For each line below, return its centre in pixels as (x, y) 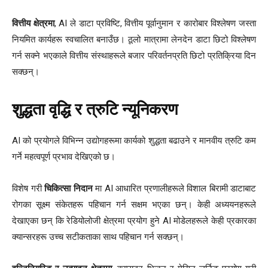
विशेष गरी (28, 189)
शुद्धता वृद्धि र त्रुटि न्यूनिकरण (95, 110)
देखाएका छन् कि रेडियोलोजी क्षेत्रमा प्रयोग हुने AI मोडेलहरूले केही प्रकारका (134, 221)
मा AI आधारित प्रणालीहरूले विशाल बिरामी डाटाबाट (174, 189)
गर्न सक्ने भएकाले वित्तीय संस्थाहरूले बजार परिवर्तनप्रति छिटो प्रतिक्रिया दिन (134, 56)
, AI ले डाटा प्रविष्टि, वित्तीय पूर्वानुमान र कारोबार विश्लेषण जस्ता (155, 24)
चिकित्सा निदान (68, 189)
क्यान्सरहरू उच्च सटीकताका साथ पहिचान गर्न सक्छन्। (98, 237)
